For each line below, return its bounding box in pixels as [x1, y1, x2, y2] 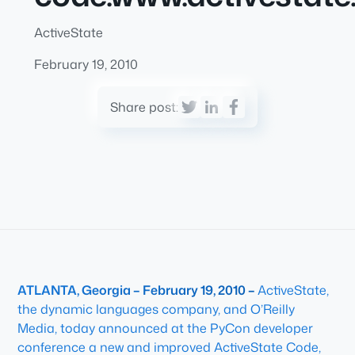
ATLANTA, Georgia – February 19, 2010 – [17, 281, 258, 299]
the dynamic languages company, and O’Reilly [17, 300, 296, 318]
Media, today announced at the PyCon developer [17, 319, 314, 337]
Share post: [110, 98, 178, 116]
